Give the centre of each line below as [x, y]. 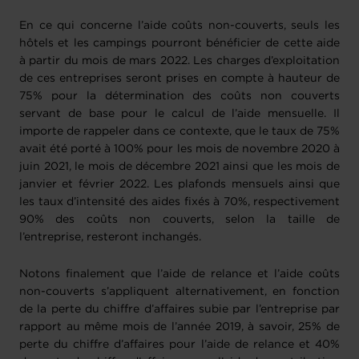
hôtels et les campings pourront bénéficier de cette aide [179, 44]
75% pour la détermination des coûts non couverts [179, 97]
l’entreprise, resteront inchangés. [110, 238]
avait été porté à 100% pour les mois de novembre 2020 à [179, 149]
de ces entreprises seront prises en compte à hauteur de [179, 79]
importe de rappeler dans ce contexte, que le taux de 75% [179, 132]
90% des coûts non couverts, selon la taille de [179, 220]
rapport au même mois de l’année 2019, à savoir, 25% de [179, 327]
